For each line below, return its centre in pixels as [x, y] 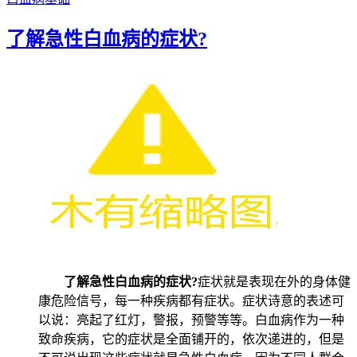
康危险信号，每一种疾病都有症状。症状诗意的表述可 [191, 300]
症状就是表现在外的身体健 [274, 281]
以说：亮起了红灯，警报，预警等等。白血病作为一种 [191, 320]
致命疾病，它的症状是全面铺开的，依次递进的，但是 [191, 339]
